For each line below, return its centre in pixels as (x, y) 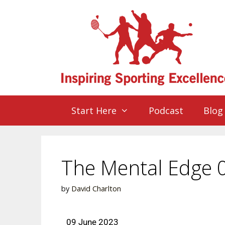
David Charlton (96, 189)
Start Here (94, 110)
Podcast (166, 110)
